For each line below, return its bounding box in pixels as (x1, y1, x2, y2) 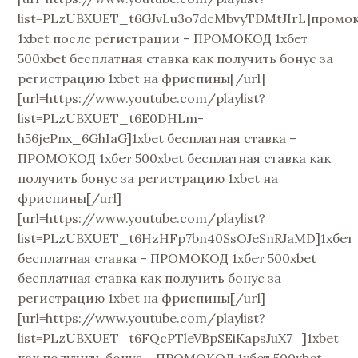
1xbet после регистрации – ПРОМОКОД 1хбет (18, 30, 308, 47)
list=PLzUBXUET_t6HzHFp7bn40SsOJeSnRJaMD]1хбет (18, 230, 354, 247)
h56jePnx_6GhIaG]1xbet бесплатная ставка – (18, 130, 297, 147)
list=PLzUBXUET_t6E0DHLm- (18, 110, 205, 127)
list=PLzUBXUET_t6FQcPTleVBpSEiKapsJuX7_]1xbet (18, 330, 340, 347)
